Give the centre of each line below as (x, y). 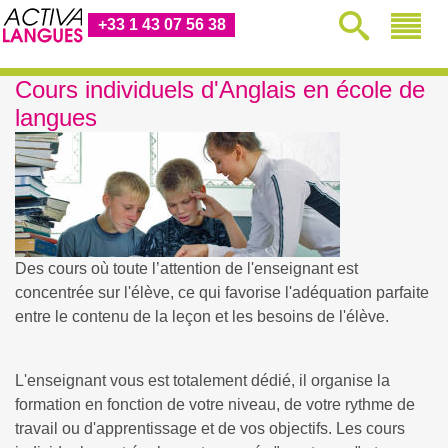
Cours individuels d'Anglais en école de (220, 89)
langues (56, 117)
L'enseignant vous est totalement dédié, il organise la (202, 380)
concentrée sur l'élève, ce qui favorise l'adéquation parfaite (222, 292)
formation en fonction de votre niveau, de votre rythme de (215, 404)
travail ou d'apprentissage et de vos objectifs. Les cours (210, 428)
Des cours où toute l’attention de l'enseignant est (186, 268)
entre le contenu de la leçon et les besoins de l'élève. (202, 316)
